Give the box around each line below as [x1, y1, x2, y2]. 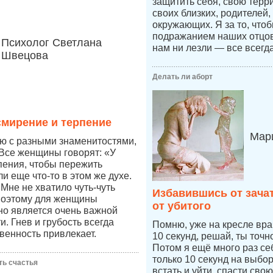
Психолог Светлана [1, 37, 102, 49]
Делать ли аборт [152, 73, 213, 81]
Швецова [1, 49, 48, 62]
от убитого [152, 200, 211, 212]
